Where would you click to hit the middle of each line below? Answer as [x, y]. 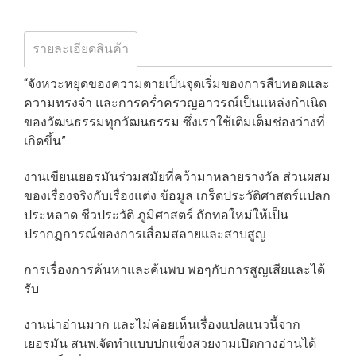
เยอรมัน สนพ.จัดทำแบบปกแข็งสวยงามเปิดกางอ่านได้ [170, 343]
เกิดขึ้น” [45, 141]
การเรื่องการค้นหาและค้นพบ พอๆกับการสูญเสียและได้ [174, 269]
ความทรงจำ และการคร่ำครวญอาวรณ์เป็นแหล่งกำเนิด [175, 103]
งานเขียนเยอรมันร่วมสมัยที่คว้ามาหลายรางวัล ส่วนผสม [177, 176]
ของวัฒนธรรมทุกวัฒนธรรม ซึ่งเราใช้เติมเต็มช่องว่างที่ [174, 122]
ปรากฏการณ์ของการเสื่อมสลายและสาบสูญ [145, 234]
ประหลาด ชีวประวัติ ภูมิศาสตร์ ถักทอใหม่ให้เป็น [156, 215]
